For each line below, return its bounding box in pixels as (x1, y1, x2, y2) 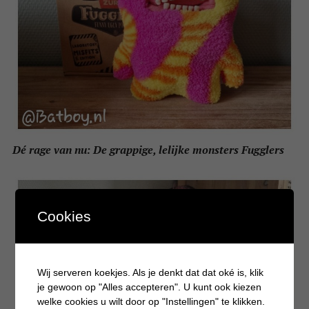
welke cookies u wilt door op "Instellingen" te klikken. (37, 295, 266, 307)
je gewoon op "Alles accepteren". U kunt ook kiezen (37, 281, 262, 292)
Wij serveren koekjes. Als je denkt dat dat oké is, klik (37, 266, 264, 278)
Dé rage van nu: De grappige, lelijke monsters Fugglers (12, 141, 284, 157)
